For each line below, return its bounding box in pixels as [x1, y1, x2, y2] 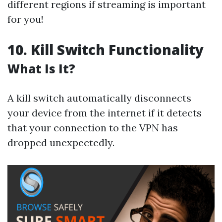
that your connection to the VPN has [7, 121, 178, 134]
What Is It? [7, 60, 75, 77]
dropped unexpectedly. [7, 136, 114, 149]
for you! [7, 13, 44, 26]
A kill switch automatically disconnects [7, 92, 191, 105]
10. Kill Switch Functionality [7, 40, 204, 59]
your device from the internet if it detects [7, 107, 202, 119]
